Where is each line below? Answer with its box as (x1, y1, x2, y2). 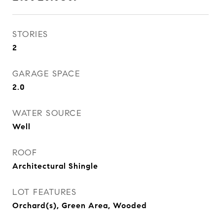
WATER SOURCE (12, 108, 81, 118)
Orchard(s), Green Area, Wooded (12, 201, 147, 210)
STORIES (12, 29, 48, 39)
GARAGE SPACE (12, 69, 80, 79)
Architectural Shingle (12, 161, 98, 171)
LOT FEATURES (12, 187, 76, 197)
